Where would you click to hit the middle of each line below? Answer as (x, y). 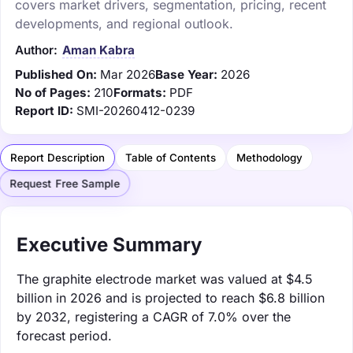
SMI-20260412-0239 (136, 110)
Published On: (56, 74)
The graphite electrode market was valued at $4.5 (165, 279)
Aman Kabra (98, 50)
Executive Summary (109, 244)
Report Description (58, 157)
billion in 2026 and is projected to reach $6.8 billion (171, 297)
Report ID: (44, 110)
